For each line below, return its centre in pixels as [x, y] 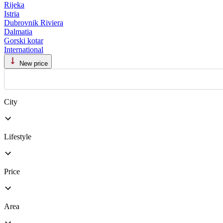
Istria [12, 14]
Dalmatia [18, 32]
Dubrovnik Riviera [34, 23]
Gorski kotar [24, 41]
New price [34, 64]
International [24, 50]
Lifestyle [18, 137]
